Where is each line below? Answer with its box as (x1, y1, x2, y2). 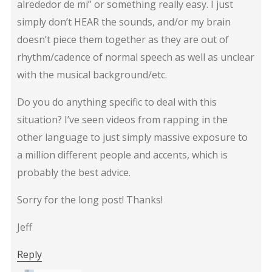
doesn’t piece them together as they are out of (16, 32, 229, 46)
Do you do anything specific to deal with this (16, 95, 217, 109)
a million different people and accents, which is (16, 148, 228, 161)
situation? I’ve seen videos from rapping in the (16, 112, 228, 126)
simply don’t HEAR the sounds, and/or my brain (16, 15, 231, 29)
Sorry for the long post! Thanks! (16, 192, 163, 206)
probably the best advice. (16, 165, 131, 179)
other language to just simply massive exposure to (16, 130, 248, 144)
